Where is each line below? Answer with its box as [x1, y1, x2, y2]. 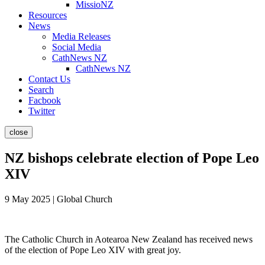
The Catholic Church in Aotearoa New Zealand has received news [5, 234, 253, 244]
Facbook [28, 95, 61, 105]
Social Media [52, 42, 101, 52]
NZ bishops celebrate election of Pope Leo [5, 150, 259, 166]
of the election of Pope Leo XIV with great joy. [5, 244, 181, 255]
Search [28, 85, 54, 95]
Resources [28, 10, 67, 20]
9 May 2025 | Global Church [5, 193, 112, 204]
